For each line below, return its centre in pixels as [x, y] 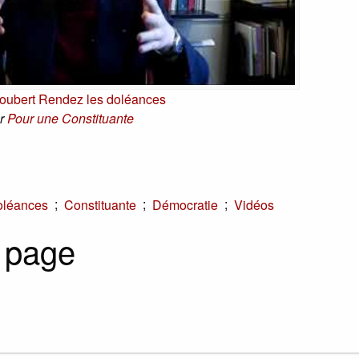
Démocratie [185, 205]
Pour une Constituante [70, 119]
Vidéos [254, 205]
